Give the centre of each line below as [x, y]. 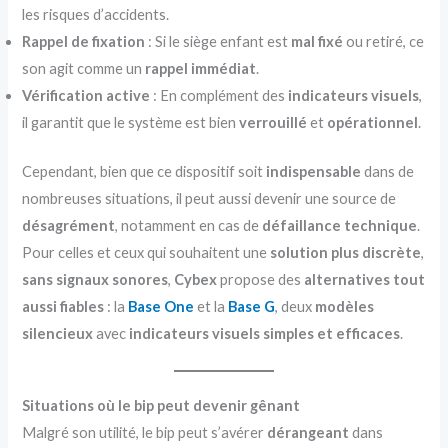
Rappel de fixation [84, 42]
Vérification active [86, 96]
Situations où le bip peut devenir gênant [161, 406]
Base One [161, 306]
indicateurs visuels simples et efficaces [265, 333]
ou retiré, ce [384, 42]
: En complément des [219, 96]
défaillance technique [340, 225]
